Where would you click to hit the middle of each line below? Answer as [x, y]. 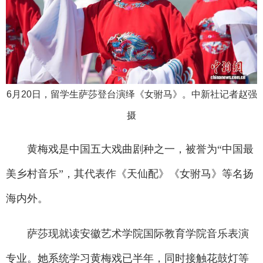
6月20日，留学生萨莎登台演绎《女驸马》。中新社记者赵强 [131, 94]
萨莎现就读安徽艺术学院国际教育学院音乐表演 [127, 233]
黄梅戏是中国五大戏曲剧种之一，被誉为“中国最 [130, 149]
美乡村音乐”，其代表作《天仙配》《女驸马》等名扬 [130, 173]
